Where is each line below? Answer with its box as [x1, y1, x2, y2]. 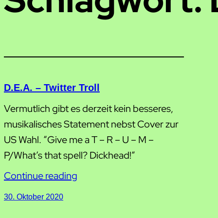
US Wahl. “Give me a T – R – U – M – [4, 133, 154, 146]
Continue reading [4, 169, 77, 182]
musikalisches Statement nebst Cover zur [4, 118, 179, 130]
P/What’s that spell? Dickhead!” [4, 149, 135, 162]
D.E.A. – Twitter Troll [4, 82, 100, 93]
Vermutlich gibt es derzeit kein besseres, [4, 102, 173, 115]
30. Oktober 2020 [4, 193, 63, 201]
